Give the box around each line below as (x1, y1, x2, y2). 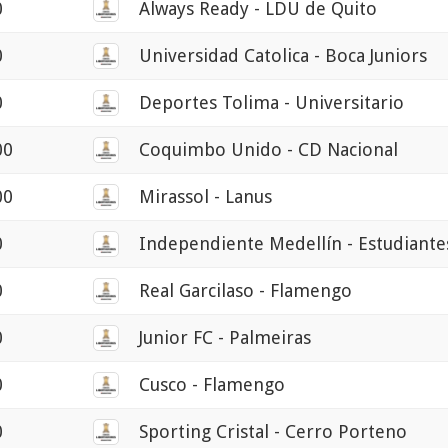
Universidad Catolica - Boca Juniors (139, 45, 427, 67)
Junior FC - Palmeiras (139, 327, 311, 349)
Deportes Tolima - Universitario (139, 92, 404, 114)
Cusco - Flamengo (139, 374, 285, 396)
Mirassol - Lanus (139, 186, 272, 208)
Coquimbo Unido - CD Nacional (139, 139, 398, 161)
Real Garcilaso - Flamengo (139, 280, 352, 302)
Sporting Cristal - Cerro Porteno (139, 421, 407, 443)
